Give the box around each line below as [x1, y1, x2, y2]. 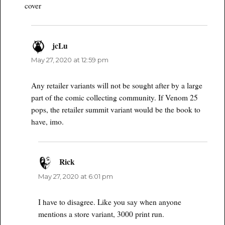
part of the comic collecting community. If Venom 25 [31, 92, 198, 103]
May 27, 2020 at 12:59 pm [31, 56, 109, 64]
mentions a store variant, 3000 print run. [38, 208, 165, 219]
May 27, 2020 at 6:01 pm [38, 172, 114, 180]
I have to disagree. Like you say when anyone [38, 196, 182, 207]
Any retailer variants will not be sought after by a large [31, 80, 203, 91]
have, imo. [31, 117, 64, 127]
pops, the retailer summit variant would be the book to [31, 104, 201, 115]
